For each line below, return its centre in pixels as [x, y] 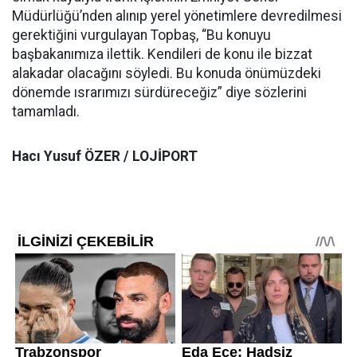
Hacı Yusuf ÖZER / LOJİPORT [105, 157]
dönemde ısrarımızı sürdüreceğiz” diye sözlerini [159, 93]
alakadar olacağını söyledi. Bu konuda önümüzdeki [167, 74]
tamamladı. [46, 112]
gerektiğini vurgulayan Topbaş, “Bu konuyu [141, 35]
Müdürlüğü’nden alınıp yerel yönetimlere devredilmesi [177, 16]
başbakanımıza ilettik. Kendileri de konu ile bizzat [162, 55]
